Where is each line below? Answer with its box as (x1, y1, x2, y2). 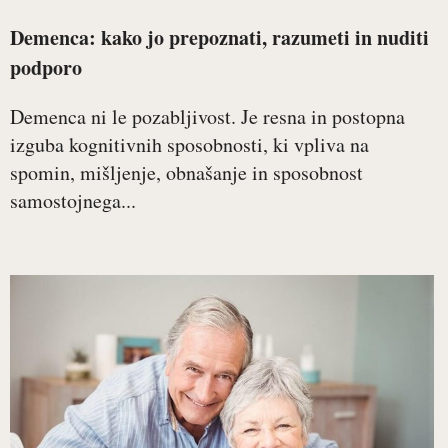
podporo (10, 53, 82, 83)
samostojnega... (10, 187, 136, 215)
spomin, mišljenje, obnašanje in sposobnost (10, 159, 363, 187)
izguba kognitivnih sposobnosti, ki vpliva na (10, 131, 369, 159)
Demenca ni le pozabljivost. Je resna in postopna (10, 103, 405, 131)
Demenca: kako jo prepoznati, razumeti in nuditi (10, 23, 429, 53)
